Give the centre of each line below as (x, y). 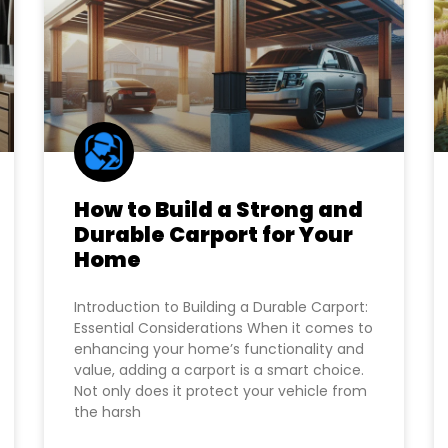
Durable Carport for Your (213, 234)
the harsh (107, 412)
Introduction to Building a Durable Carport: (221, 307)
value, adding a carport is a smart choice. (219, 370)
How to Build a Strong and (218, 209)
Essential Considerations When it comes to (223, 328)
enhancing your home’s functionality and (219, 349)
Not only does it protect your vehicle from (220, 391)
